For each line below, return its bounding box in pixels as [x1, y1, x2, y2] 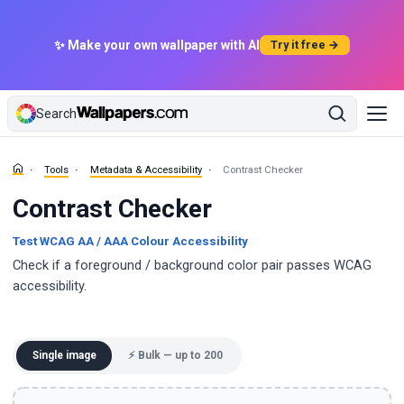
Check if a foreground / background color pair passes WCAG [13, 256, 372, 273]
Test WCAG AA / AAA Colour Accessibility [13, 234, 248, 248]
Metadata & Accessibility [89, 163, 202, 176]
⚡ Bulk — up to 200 [127, 348, 223, 362]
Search [35, 106, 77, 121]
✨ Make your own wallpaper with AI [54, 38, 261, 52]
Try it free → [271, 38, 339, 51]
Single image [32, 348, 96, 362]
